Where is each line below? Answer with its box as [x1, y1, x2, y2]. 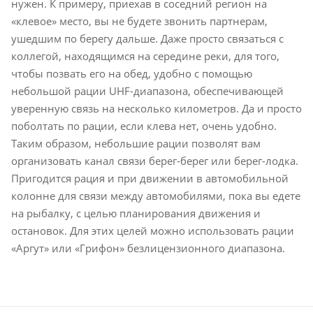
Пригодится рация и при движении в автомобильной [11, 170, 289, 185]
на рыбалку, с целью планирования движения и [11, 205, 261, 220]
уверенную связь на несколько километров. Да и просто [11, 101, 302, 115]
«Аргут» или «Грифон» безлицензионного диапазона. [11, 240, 285, 255]
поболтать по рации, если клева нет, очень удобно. [11, 118, 277, 133]
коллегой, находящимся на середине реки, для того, [11, 48, 279, 63]
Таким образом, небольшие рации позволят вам [11, 136, 261, 150]
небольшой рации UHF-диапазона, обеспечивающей [11, 83, 284, 98]
